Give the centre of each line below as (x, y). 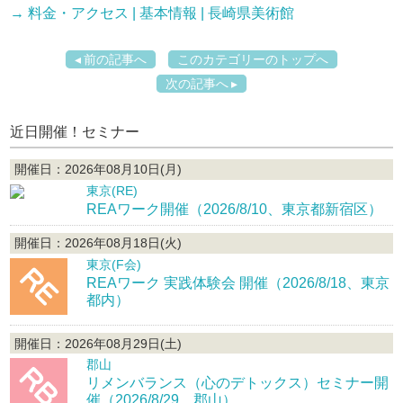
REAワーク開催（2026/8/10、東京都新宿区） (235, 209)
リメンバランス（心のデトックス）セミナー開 (238, 383)
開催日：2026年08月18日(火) (98, 243)
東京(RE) (112, 190)
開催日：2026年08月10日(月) (98, 170)
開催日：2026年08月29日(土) (98, 343)
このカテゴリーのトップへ (253, 59)
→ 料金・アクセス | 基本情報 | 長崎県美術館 (152, 13)
